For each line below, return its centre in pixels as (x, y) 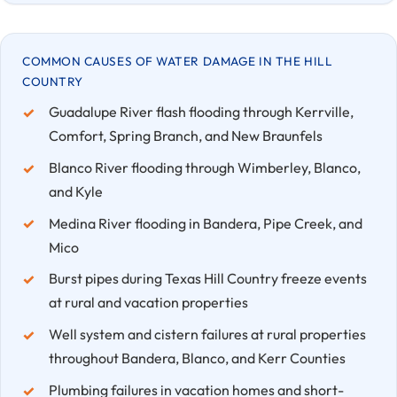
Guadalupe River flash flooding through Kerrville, (201, 112)
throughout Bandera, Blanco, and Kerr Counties (197, 358)
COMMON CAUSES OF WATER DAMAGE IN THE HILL (178, 62)
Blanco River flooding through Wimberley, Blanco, (204, 167)
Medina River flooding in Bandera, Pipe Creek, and (205, 223)
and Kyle (75, 191)
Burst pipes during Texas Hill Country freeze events (207, 279)
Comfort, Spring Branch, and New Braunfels (185, 136)
